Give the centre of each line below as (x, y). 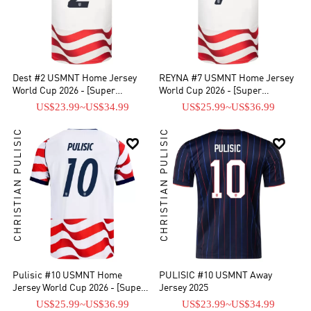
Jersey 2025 (184, 289)
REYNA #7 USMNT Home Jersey (226, 78)
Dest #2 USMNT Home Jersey (75, 78)
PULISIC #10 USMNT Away (216, 276)
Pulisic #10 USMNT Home (68, 276)
